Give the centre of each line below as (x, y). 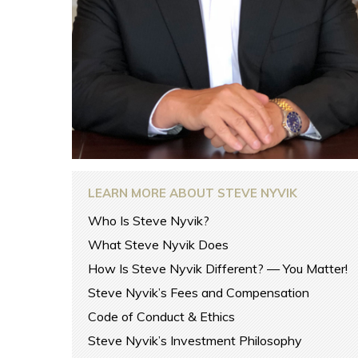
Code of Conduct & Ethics (162, 317)
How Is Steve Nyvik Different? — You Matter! (218, 269)
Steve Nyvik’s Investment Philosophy (195, 341)
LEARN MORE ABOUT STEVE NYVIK (193, 193)
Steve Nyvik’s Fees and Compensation (199, 293)
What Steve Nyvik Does (159, 245)
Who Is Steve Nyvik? (149, 221)
